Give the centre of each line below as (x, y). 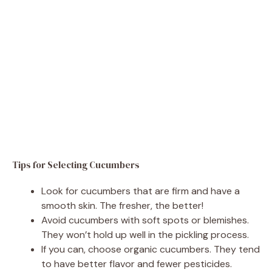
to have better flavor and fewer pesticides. (137, 263)
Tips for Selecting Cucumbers (76, 165)
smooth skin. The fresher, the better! (122, 205)
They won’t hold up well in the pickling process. (145, 234)
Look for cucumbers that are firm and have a (141, 191)
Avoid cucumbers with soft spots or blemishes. (145, 220)
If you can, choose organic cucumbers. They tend (151, 249)
